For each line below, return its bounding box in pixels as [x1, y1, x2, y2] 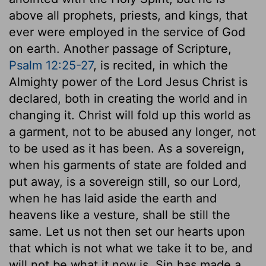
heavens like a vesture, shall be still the [9, 207, 230, 222]
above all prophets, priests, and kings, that [9, 8, 248, 23]
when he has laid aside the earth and [9, 191, 217, 205]
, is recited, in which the [93, 58, 228, 72]
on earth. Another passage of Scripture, [9, 41, 232, 56]
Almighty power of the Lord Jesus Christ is [9, 74, 248, 89]
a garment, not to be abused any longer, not [9, 124, 256, 139]
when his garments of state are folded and [9, 157, 246, 172]
